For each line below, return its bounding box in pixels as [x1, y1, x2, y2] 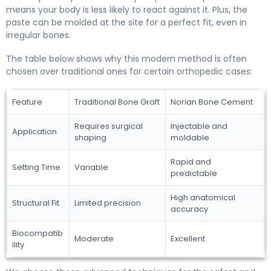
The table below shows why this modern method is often [6, 52, 247, 65]
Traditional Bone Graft [74, 96, 160, 108]
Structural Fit [12, 197, 59, 209]
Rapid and [171, 155, 211, 168]
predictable [171, 167, 217, 179]
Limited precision [74, 197, 141, 209]
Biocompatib [12, 227, 63, 239]
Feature [12, 96, 42, 108]
